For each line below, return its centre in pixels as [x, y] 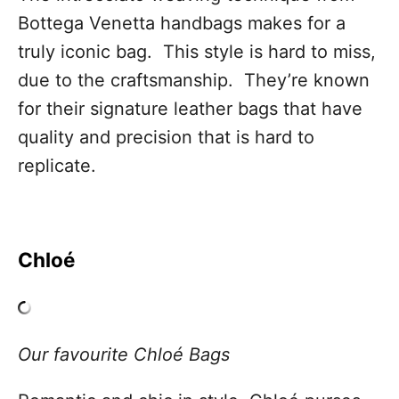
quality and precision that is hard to [166, 138]
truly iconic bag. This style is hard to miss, [197, 52]
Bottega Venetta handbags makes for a [182, 24]
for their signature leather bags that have [190, 109]
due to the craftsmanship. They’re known [194, 81]
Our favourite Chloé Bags [124, 355]
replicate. [57, 166]
